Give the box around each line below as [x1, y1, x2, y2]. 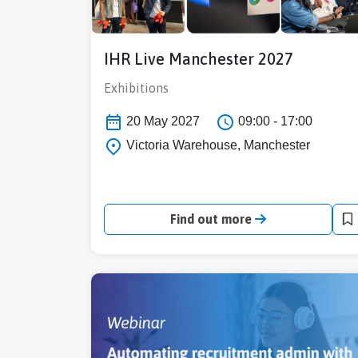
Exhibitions [104, 81, 169, 96]
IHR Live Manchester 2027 [104, 50, 293, 69]
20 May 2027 [123, 114, 200, 129]
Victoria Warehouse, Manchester [123, 137, 310, 152]
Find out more [170, 211, 255, 226]
